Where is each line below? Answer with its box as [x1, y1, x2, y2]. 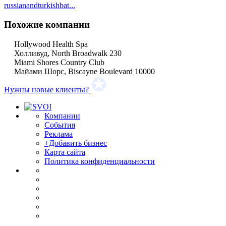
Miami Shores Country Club [14, 58, 104, 67]
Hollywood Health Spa [14, 40, 88, 49]
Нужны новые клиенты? [4, 85, 89, 94]
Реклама [44, 130, 73, 139]
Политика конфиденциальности [44, 157, 155, 166]
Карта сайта [44, 148, 85, 157]
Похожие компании [4, 19, 90, 30]
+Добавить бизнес [44, 139, 107, 148]
